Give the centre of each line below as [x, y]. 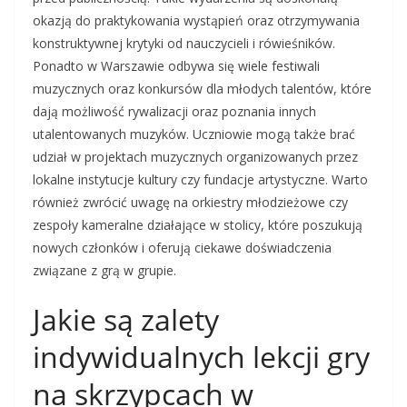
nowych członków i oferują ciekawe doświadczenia [182, 248]
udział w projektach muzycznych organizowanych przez [195, 157]
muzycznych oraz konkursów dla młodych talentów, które [202, 89]
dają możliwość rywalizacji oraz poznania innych [174, 112]
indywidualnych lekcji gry [201, 357]
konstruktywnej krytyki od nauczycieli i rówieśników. [184, 44]
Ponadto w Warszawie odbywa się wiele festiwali [176, 66]
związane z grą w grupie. [104, 271]
